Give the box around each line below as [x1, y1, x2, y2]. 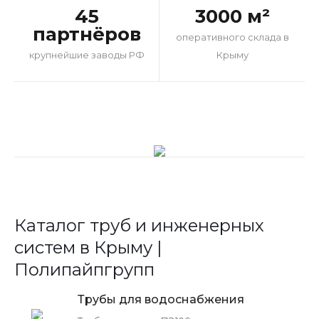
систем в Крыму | [14, 236, 162, 258]
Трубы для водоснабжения [78, 292, 244, 306]
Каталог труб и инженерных [14, 214, 264, 236]
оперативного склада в [175, 31, 289, 43]
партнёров [32, 22, 141, 46]
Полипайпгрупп [14, 258, 155, 280]
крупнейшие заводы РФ [28, 48, 145, 61]
